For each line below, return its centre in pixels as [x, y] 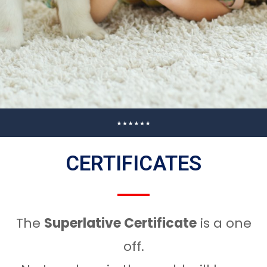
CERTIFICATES [133, 164]
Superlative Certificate [120, 223]
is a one [224, 223]
